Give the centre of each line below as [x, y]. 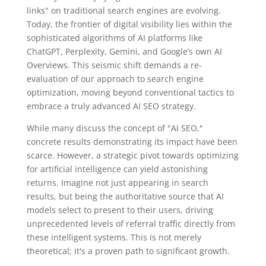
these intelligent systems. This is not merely [114, 237]
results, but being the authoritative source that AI [125, 197]
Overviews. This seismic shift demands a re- [114, 65]
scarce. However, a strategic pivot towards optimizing [132, 156]
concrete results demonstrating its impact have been [132, 142]
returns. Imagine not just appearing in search [117, 183]
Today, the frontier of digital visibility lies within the [129, 24]
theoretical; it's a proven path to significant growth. [128, 251]
